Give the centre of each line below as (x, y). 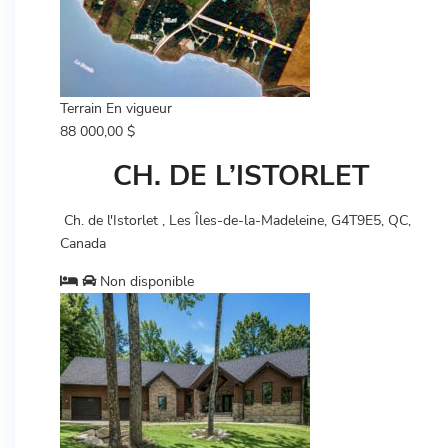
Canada (83, 243)
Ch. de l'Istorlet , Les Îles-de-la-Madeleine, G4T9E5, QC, (235, 220)
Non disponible (145, 281)
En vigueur (139, 108)
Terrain (81, 108)
